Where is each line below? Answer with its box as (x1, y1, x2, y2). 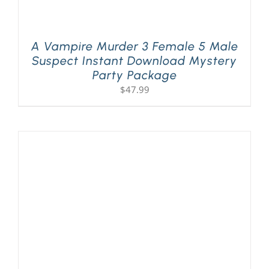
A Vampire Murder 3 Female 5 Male (31, 38, 238, 53)
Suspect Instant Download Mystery (32, 53, 237, 68)
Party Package (92, 67, 177, 82)
